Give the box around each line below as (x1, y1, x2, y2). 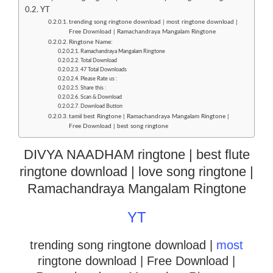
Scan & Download (80, 94, 122, 100)
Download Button (80, 103, 122, 109)
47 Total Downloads (80, 66, 127, 73)
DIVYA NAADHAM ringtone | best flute (23, 146, 250, 162)
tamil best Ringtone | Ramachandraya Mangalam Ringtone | (68, 113, 229, 119)
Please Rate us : (80, 76, 117, 82)
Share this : (80, 85, 106, 91)
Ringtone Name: (68, 38, 113, 45)
